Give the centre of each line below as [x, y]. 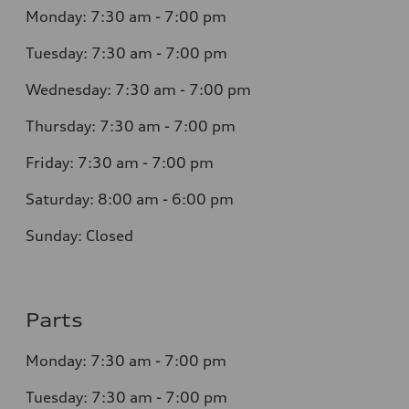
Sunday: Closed [79, 236]
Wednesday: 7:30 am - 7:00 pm [138, 90]
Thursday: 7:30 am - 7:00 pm [131, 126]
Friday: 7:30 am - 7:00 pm [120, 163]
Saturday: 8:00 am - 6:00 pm [130, 199]
